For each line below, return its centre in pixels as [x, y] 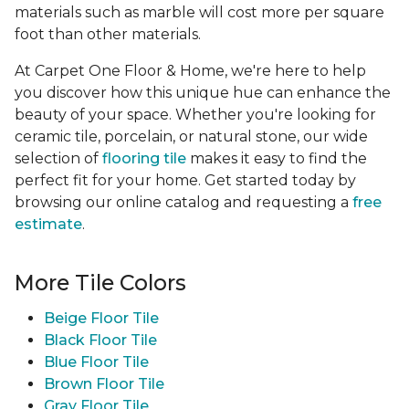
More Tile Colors [100, 283]
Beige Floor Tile [101, 319]
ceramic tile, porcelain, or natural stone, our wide [191, 137]
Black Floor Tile [100, 341]
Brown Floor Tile [104, 384]
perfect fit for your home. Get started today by [185, 181]
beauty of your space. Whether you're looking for [195, 115]
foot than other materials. [110, 35]
